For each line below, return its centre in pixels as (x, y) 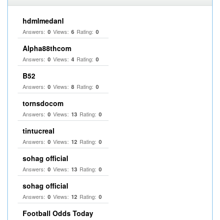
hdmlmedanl (43, 21)
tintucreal (39, 131)
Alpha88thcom (47, 48)
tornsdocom (43, 103)
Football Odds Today (58, 213)
